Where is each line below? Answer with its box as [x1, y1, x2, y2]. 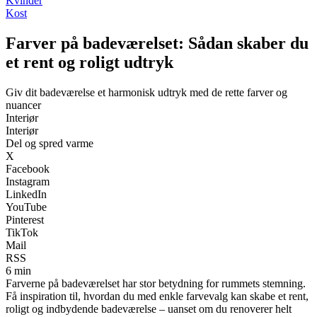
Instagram [6, 175, 50, 188]
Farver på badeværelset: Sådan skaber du [6, 33, 309, 52]
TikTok [6, 226, 38, 238]
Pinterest [6, 213, 44, 226]
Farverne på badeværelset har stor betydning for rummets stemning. [6, 277, 306, 289]
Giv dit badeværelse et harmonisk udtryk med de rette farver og [6, 86, 287, 98]
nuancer [6, 98, 41, 111]
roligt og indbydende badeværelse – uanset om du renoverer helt [6, 302, 292, 315]
